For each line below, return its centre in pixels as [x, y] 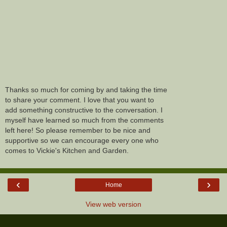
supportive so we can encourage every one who [82, 141]
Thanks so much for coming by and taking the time [86, 90]
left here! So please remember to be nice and [78, 130]
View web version [113, 204]
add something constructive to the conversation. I [84, 110]
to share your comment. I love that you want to [80, 100]
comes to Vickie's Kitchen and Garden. [67, 151]
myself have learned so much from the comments [84, 120]
